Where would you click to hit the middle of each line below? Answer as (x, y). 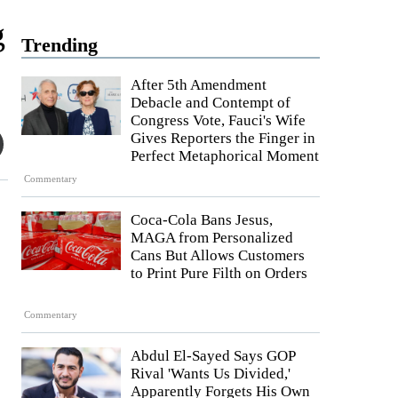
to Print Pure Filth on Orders (219, 274)
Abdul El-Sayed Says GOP (213, 355)
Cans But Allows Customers (218, 256)
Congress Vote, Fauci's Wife (218, 120)
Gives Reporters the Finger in (223, 138)
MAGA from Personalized (212, 238)
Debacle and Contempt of (211, 103)
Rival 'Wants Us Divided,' (211, 373)
